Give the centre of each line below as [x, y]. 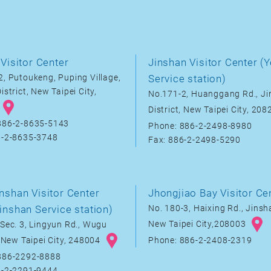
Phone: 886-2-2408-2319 [200, 240]
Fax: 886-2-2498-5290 [194, 140]
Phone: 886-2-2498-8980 [200, 126]
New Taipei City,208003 [198, 224]
